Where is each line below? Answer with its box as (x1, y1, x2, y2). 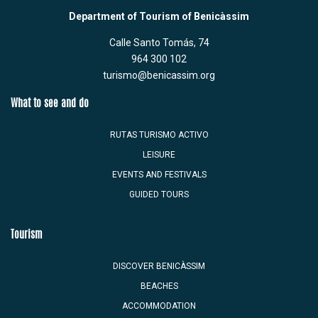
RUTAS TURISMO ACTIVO (109, 130, 209, 141)
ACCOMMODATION (122, 300, 196, 311)
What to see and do (11, 99, 89, 110)
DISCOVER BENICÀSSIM (113, 261, 205, 271)
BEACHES (140, 280, 178, 291)
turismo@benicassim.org (103, 70, 215, 82)
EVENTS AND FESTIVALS (111, 170, 207, 180)
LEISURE (143, 150, 175, 160)
